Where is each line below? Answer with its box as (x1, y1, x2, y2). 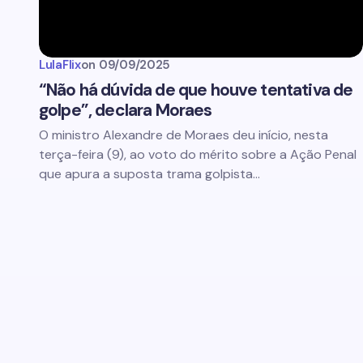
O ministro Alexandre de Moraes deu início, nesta (39, 126, 328, 143)
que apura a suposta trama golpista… (39, 165, 260, 182)
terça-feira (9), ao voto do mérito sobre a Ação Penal (39, 146, 357, 163)
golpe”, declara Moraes (39, 99, 212, 122)
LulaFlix (39, 57, 81, 73)
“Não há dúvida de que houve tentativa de (39, 79, 353, 101)
